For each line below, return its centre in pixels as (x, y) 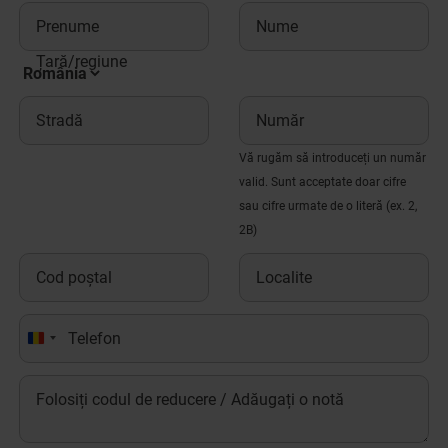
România (68, 344)
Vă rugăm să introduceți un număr (333, 157)
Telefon (94, 338)
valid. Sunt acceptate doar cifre (323, 181)
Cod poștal (74, 277)
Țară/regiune (81, 61)
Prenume (69, 26)
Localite (284, 277)
